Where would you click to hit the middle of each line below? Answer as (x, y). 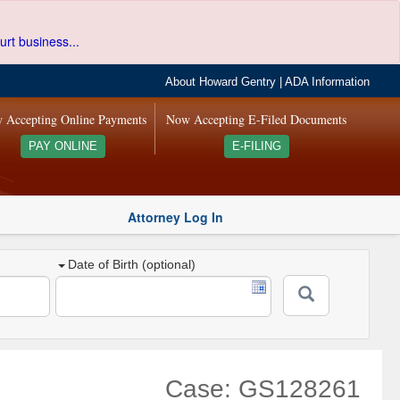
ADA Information (328, 82)
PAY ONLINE (62, 146)
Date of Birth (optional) (132, 265)
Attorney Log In (175, 217)
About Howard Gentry (221, 82)
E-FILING (256, 146)
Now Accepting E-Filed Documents (257, 119)
